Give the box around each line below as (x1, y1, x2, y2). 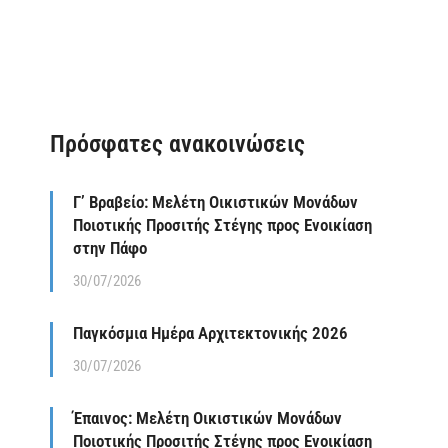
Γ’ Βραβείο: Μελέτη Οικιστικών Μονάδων (73, 192, 358, 213)
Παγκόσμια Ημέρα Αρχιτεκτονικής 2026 (73, 323, 348, 344)
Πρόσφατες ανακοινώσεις (50, 130, 305, 159)
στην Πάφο (73, 238, 147, 259)
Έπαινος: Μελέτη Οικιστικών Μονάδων (73, 408, 342, 429)
